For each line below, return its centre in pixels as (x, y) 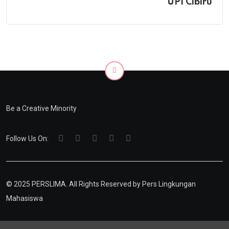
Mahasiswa (25, 198)
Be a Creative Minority (41, 108)
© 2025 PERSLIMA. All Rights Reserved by (74, 184)
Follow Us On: (27, 138)
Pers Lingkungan (169, 184)
